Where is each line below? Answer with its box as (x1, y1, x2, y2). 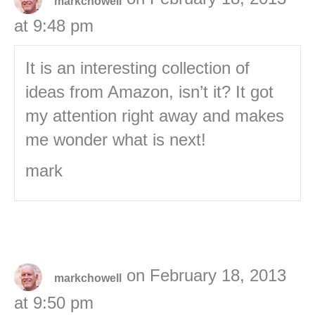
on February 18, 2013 (127, 266, 286, 285)
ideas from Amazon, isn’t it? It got (25, 82, 274, 102)
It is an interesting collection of (25, 58, 250, 78)
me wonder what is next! (25, 130, 206, 150)
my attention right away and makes (25, 106, 284, 126)
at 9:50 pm (14, 293, 94, 313)
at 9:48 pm (14, 16, 94, 36)
